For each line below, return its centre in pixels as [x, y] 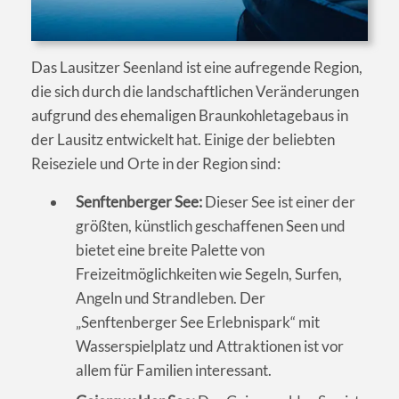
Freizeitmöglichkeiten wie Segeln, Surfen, [209, 273]
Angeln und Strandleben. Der [171, 297]
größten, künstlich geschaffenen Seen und [211, 225]
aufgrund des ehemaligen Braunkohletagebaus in [190, 115]
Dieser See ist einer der [279, 201]
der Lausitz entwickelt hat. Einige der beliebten [183, 139]
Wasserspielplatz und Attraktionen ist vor [210, 346]
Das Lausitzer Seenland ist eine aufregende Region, [197, 67]
